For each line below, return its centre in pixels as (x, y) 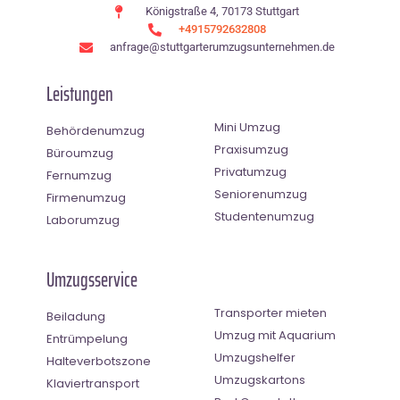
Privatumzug (250, 172)
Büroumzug (80, 154)
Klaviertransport (93, 384)
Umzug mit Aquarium (275, 336)
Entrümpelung (87, 339)
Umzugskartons (260, 380)
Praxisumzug (251, 150)
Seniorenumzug (261, 195)
